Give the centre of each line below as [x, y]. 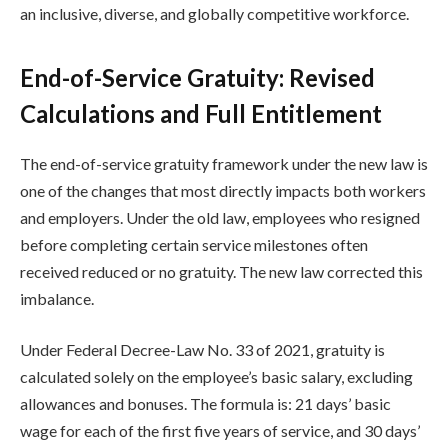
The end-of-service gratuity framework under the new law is [224, 163]
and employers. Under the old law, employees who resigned [220, 217]
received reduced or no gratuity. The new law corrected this [221, 271]
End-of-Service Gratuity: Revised [197, 77]
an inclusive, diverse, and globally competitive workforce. [214, 14]
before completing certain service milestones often [194, 244]
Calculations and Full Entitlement [201, 113]
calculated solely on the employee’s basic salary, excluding [216, 377]
